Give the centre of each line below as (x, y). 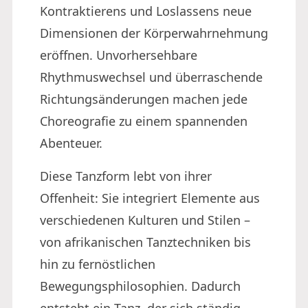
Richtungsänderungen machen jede (144, 99)
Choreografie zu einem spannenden (144, 121)
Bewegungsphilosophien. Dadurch (140, 286)
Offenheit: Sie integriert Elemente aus (150, 198)
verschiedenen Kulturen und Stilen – (145, 220)
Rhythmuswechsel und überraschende (151, 77)
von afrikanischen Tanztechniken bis (145, 242)
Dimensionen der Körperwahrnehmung (154, 33)
